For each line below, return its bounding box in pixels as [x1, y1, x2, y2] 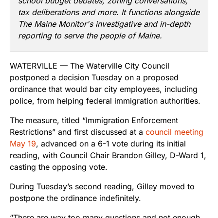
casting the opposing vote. [10, 162, 108, 172]
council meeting [145, 127, 203, 137]
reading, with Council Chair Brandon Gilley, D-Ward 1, [10, 150, 206, 160]
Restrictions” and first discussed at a [10, 127, 145, 137]
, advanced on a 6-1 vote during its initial [36, 138, 186, 148]
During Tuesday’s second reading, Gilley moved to [10, 181, 195, 191]
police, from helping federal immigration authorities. [10, 95, 200, 106]
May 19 [10, 138, 36, 148]
